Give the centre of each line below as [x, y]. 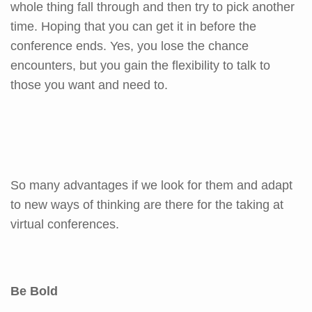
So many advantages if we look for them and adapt [151, 185]
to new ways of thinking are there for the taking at [147, 204]
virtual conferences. [65, 224]
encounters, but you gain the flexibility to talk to [140, 65]
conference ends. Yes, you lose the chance [130, 46]
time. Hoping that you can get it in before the [133, 26]
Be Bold [34, 291]
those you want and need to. [89, 85]
